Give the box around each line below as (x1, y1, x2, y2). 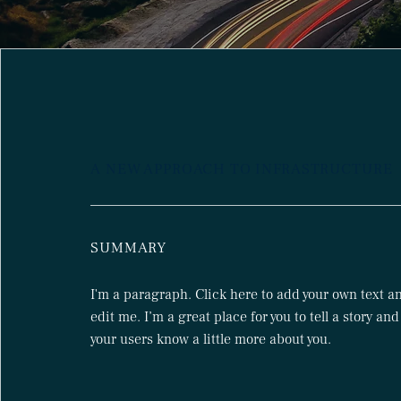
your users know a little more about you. (90, 330, 332, 348)
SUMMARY (90, 238, 167, 258)
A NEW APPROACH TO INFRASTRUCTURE (90, 159, 393, 179)
